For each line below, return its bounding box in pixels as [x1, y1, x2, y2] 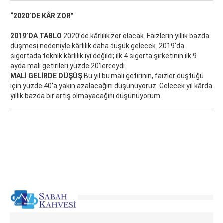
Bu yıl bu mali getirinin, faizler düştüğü [82, 72, 204, 80]
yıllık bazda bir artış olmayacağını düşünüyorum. [10, 92, 162, 100]
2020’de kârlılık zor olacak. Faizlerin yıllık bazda [62, 32, 209, 40]
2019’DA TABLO [10, 32, 62, 40]
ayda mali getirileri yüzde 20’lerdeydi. [10, 62, 126, 70]
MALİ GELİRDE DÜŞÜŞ [10, 72, 82, 80]
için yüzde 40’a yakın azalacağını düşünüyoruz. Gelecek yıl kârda [10, 82, 212, 90]
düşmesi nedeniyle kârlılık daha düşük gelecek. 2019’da [10, 42, 184, 50]
